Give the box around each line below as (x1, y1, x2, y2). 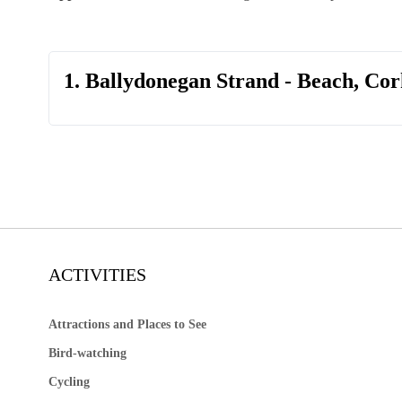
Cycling (48, 375, 90, 389)
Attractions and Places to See (48, 318, 206, 332)
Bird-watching (48, 346, 127, 361)
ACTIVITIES (48, 265, 146, 285)
